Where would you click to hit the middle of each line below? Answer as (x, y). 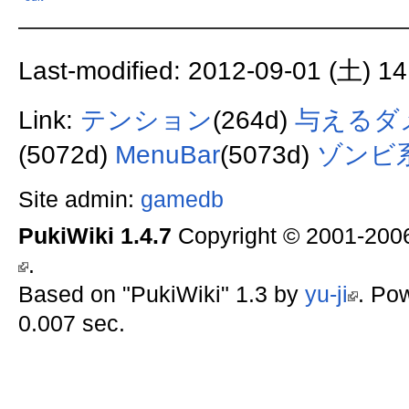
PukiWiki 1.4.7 (94, 236)
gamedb (182, 199)
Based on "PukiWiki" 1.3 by (161, 294)
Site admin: (79, 199)
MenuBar (167, 154)
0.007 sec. (71, 323)
